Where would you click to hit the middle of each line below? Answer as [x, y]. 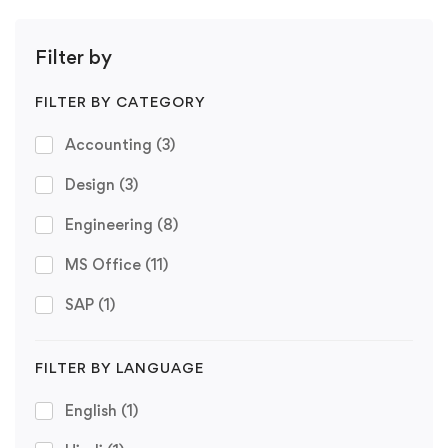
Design [92, 184]
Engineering [111, 224]
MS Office [105, 264]
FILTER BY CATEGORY [120, 101]
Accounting [110, 144]
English [93, 410]
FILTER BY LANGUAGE [119, 367]
